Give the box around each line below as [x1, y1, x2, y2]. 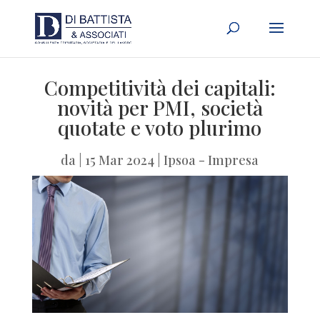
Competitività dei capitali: [44, 74, 276, 101]
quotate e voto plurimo [58, 114, 262, 141]
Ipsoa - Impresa [164, 151, 259, 169]
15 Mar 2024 [85, 151, 155, 169]
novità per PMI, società [56, 94, 263, 121]
